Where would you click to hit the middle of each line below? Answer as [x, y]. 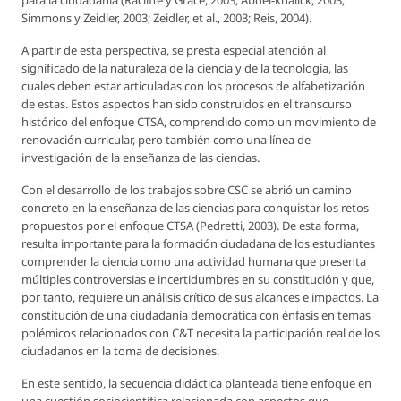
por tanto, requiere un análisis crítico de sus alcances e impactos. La [200, 298]
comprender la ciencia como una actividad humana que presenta [194, 262]
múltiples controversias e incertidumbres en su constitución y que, [198, 280]
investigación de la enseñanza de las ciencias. [141, 158]
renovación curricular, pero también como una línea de [166, 140]
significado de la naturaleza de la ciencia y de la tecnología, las [185, 68]
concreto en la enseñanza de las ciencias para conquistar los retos [195, 208]
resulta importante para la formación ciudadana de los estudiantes [198, 244]
